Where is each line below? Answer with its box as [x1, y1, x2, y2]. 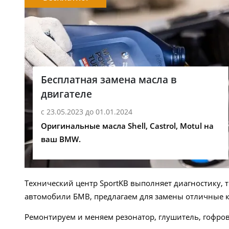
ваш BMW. [41, 134, 81, 145]
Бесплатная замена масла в [41, 72, 176, 86]
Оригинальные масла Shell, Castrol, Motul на [41, 121, 214, 131]
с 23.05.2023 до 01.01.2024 [41, 107, 132, 117]
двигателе [41, 86, 92, 101]
